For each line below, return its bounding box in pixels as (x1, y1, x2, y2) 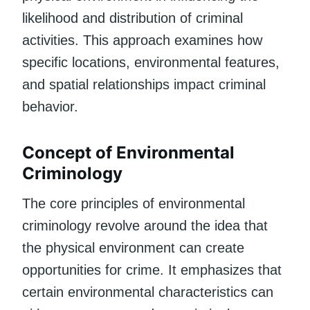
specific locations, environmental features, (22, 54, 280, 70)
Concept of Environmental (22, 142, 235, 163)
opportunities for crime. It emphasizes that (22, 262, 282, 277)
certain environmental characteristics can (22, 284, 273, 300)
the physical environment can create (22, 239, 244, 255)
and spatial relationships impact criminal (22, 76, 266, 92)
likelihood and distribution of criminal (22, 10, 243, 26)
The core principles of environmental (22, 195, 245, 211)
